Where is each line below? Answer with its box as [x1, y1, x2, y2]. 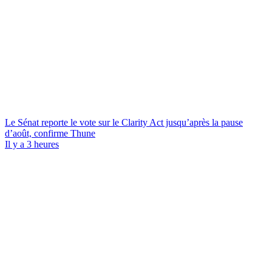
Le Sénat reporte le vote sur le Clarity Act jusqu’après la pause [5, 117, 243, 127]
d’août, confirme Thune [5, 128, 95, 138]
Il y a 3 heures [5, 139, 59, 149]
